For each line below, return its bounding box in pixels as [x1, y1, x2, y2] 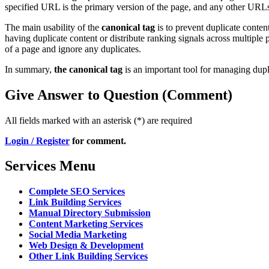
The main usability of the [5, 22, 101, 32]
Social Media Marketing [29, 229, 127, 240]
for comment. [70, 135, 126, 146]
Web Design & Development [29, 240, 144, 251]
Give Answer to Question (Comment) [5, 86, 232, 103]
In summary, [5, 64, 54, 74]
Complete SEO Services [29, 186, 125, 197]
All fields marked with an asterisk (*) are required [5, 115, 192, 125]
